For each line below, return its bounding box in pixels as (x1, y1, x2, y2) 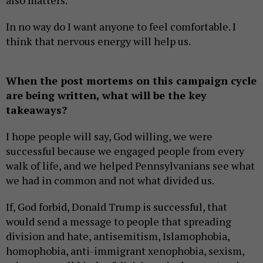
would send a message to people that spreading (6, 214, 231, 229)
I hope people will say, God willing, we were (6, 129, 213, 144)
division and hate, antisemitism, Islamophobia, (6, 229, 230, 244)
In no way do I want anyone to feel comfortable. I (6, 19, 236, 34)
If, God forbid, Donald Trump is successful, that (6, 200, 227, 214)
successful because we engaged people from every (6, 144, 244, 159)
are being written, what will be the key (6, 88, 207, 103)
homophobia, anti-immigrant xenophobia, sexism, (6, 244, 244, 258)
